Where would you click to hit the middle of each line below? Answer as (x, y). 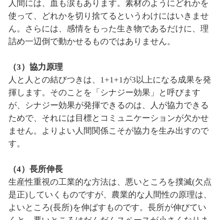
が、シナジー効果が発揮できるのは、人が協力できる (108, 106)
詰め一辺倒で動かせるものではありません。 (92, 42)
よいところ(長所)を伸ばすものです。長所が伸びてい (107, 208)
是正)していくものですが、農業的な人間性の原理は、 (110, 195)
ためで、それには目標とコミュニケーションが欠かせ (108, 118)
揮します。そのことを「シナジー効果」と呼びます (104, 93)
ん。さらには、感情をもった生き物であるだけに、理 (108, 29)
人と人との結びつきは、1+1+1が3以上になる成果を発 (110, 80)
